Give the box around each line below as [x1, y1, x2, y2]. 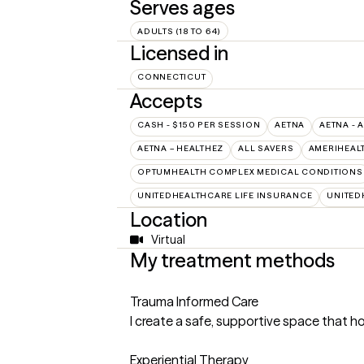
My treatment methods [130, 249, 335, 273]
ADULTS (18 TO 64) [137, 25, 221, 37]
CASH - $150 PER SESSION [137, 119, 261, 131]
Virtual [150, 232, 185, 248]
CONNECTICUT [137, 71, 206, 83]
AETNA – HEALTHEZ [137, 143, 223, 154]
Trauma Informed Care [130, 293, 258, 310]
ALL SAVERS [238, 143, 294, 154]
